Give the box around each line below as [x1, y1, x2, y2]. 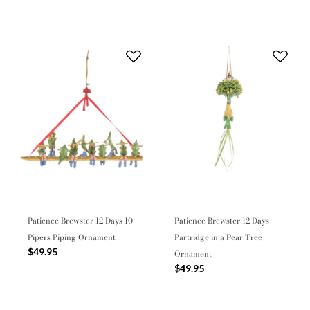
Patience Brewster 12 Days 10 [28, 214, 133, 227]
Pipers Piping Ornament [28, 230, 116, 244]
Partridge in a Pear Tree [174, 230, 262, 244]
